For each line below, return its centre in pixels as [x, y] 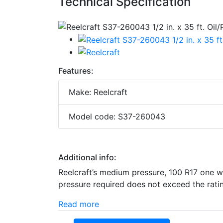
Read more [79, 204]
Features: [76, 71]
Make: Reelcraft [98, 92]
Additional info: [87, 158]
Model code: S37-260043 [117, 117]
